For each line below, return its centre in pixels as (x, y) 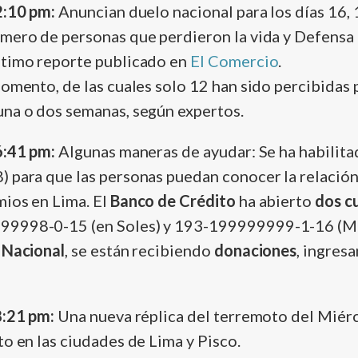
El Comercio (235, 61)
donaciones (255, 251)
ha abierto (275, 201)
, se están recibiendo (139, 251)
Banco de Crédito (173, 201)
